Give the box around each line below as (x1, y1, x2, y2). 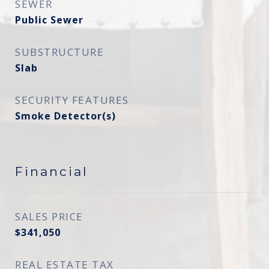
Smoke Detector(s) (15, 109, 116, 122)
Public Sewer (15, 13, 83, 26)
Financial (15, 164, 88, 179)
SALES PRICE (15, 210, 83, 223)
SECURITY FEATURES (15, 93, 129, 107)
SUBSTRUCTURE (15, 45, 104, 59)
